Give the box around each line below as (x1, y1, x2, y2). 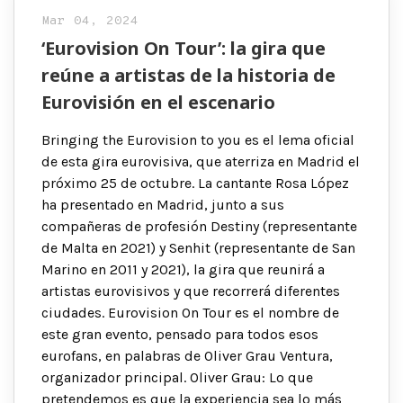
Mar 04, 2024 (41, 13, 139, 30)
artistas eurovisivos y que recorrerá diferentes (41, 282, 340, 300)
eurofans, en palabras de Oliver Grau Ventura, (41, 347, 333, 365)
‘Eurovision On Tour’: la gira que (41, 36, 326, 61)
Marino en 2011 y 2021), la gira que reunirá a (41, 261, 325, 279)
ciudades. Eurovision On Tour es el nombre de (41, 304, 339, 322)
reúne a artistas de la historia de (41, 63, 336, 88)
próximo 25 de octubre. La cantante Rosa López (41, 175, 349, 193)
